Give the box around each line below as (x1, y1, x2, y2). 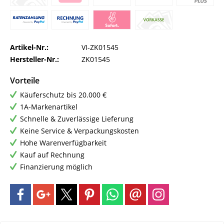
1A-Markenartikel (20, 102, 77, 112)
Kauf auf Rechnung (20, 150, 84, 160)
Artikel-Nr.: (10, 42, 48, 52)
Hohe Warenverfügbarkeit (20, 138, 106, 148)
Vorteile (10, 75, 39, 86)
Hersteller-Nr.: (10, 54, 59, 64)
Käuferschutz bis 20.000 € (20, 90, 106, 100)
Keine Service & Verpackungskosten (20, 126, 139, 136)
